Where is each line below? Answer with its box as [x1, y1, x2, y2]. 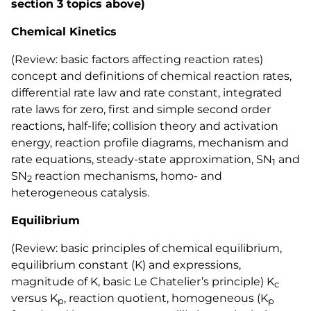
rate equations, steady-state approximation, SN [11, 153, 272, 166]
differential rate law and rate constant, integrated [11, 86, 282, 99]
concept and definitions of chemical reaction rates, [11, 69, 292, 83]
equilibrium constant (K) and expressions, [11, 258, 241, 271]
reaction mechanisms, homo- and [32, 169, 222, 183]
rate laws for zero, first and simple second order [11, 103, 271, 116]
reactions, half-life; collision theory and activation [11, 119, 278, 133]
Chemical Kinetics [11, 25, 117, 38]
